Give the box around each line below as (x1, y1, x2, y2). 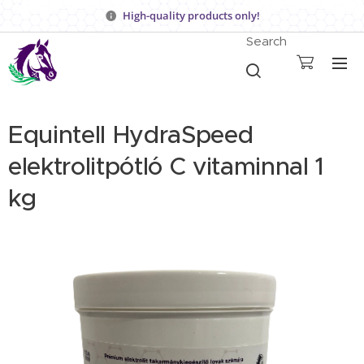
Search (246, 32, 288, 49)
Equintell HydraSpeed (8, 119, 253, 149)
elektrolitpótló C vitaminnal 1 (8, 151, 325, 181)
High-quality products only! (122, 7, 260, 23)
